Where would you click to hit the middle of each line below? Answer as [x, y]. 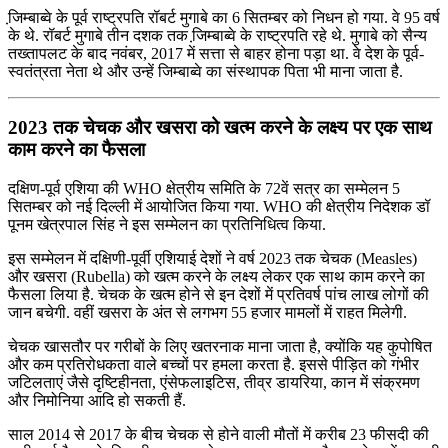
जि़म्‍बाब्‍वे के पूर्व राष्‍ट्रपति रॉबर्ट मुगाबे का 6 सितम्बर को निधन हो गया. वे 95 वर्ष [224, 17]
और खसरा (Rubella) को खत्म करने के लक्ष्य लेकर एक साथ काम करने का [216, 276]
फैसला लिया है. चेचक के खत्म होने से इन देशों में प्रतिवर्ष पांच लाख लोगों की [218, 294]
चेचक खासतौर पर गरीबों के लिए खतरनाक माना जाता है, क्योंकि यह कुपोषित [220, 346]
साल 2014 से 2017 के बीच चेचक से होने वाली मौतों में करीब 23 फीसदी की [218, 434]
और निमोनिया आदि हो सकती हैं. [97, 400]
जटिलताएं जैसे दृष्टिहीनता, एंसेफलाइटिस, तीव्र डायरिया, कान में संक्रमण [214, 382]
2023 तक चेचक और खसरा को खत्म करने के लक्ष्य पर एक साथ [220, 128]
